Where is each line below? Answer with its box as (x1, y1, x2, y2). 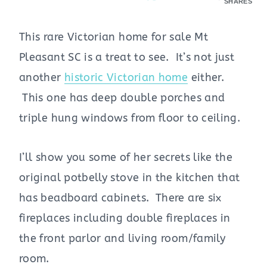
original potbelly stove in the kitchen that (19, 170, 240, 184)
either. (188, 70, 225, 84)
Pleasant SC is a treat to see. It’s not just (19, 50, 235, 64)
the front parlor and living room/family (19, 231, 226, 245)
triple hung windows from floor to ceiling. (19, 111, 241, 125)
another (19, 70, 64, 84)
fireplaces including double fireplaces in (19, 211, 231, 225)
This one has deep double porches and (19, 91, 225, 104)
